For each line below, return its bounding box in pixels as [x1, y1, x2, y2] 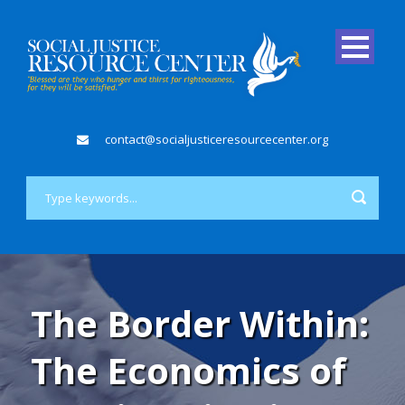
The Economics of [31, 344, 346, 395]
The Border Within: [31, 297, 369, 348]
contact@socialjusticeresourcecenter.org [105, 130, 328, 147]
